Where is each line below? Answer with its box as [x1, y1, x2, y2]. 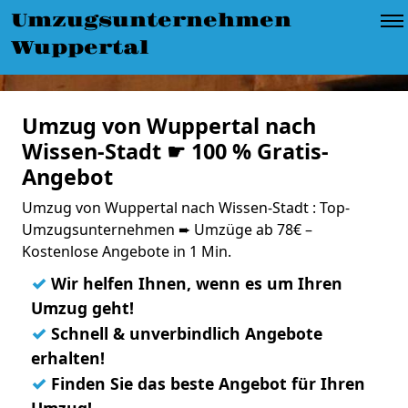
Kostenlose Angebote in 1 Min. [22, 241, 231, 261]
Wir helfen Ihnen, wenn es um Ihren [46, 272, 342, 294]
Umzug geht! [31, 297, 134, 319]
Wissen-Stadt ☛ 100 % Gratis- [22, 137, 329, 166]
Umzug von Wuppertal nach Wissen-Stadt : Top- [22, 198, 350, 218]
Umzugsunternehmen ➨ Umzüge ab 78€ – [22, 219, 312, 240]
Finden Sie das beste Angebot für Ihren [46, 372, 365, 394]
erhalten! [31, 347, 105, 369]
